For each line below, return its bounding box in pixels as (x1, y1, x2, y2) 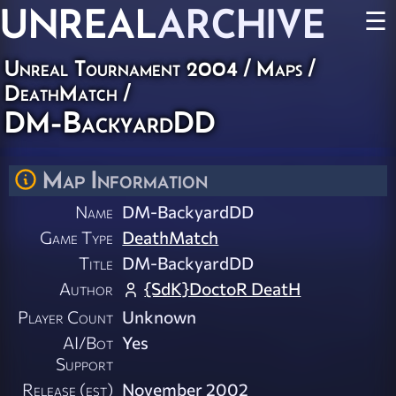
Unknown (122, 306, 197, 328)
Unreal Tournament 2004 (4, 56, 238, 80)
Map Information (42, 165, 208, 194)
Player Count (18, 306, 114, 328)
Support (56, 353, 114, 375)
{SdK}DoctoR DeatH (144, 278, 301, 300)
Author (59, 278, 114, 300)
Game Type (40, 226, 114, 248)
